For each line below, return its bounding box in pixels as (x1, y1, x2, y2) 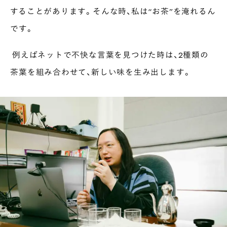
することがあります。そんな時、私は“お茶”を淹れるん (10, 5, 216, 17)
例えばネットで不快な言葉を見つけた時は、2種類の (10, 49, 209, 61)
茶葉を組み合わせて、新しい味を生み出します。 (10, 66, 192, 78)
